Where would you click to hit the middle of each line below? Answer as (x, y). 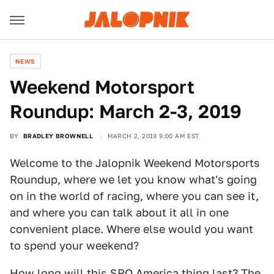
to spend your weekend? (74, 246)
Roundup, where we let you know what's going (133, 180)
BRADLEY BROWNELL (58, 136)
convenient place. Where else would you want (131, 229)
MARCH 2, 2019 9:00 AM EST (153, 136)
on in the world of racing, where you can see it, (134, 196)
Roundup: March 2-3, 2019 (126, 111)
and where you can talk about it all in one (119, 213)
